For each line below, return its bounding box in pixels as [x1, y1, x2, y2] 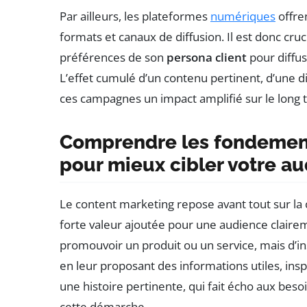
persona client [167, 49, 247, 65]
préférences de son [60, 49, 167, 65]
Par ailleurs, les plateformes [60, 8, 210, 24]
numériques [210, 8, 275, 24]
